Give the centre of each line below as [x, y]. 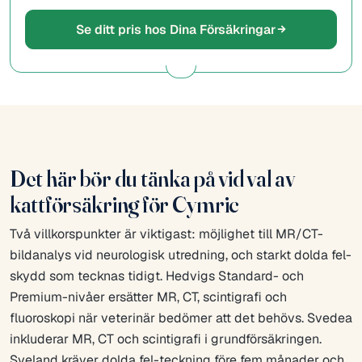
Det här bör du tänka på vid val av [152, 178]
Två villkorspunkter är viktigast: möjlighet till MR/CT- [166, 234]
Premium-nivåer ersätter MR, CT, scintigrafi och [148, 297]
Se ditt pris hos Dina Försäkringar [175, 29]
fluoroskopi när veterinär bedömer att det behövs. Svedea [181, 318]
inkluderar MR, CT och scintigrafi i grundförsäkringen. [166, 339]
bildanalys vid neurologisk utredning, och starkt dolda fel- [181, 255]
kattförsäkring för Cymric [124, 204]
